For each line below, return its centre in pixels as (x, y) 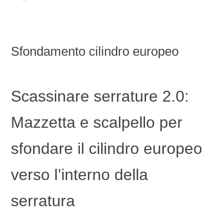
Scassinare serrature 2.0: (100, 96)
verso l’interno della (79, 175)
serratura (43, 201)
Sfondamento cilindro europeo (94, 51)
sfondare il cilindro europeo (106, 149)
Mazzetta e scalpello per (96, 123)
